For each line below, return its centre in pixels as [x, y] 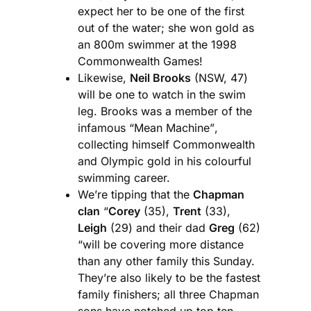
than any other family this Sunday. [166, 261]
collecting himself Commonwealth [166, 144]
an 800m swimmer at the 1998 [157, 44]
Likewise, [104, 77]
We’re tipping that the [135, 194]
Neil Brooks [160, 77]
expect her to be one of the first [161, 11]
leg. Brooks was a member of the [165, 111]
